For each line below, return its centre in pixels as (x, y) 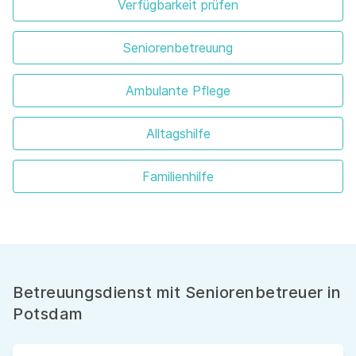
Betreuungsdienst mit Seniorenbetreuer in (177, 293)
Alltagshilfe (178, 134)
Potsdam (48, 314)
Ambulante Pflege (178, 91)
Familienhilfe (178, 177)
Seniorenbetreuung (178, 48)
